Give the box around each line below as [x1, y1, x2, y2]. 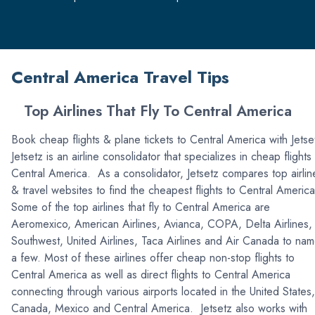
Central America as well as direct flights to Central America [11, 266, 290, 283]
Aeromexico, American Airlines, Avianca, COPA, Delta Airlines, [11, 215, 312, 232]
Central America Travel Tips [11, 64, 229, 89]
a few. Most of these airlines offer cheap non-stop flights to [11, 249, 295, 266]
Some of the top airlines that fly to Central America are [11, 198, 270, 215]
